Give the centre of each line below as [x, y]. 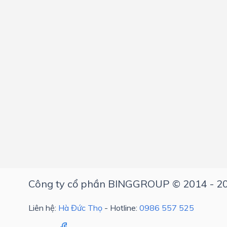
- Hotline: [121, 208]
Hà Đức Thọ [80, 208]
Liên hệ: [43, 208]
